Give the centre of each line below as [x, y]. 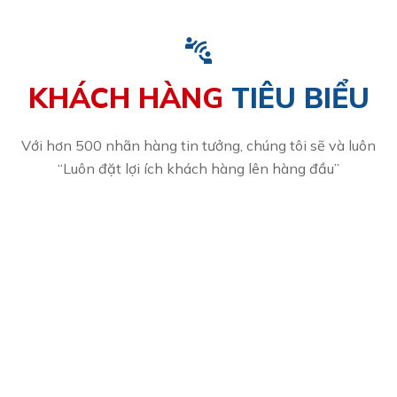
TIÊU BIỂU [296, 98]
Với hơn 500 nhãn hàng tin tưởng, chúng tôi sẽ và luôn [198, 146]
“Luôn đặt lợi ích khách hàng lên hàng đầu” [198, 169]
